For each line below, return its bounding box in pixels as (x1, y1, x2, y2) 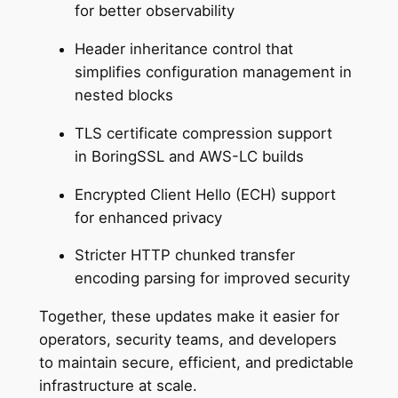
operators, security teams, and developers (38, 330, 337, 349)
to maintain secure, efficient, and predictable (38, 354, 354, 372)
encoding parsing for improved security (74, 269, 354, 288)
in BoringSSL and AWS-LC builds (74, 147, 308, 165)
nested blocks (74, 86, 178, 105)
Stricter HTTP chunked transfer (74, 246, 295, 265)
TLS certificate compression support (74, 123, 332, 142)
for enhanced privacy (74, 208, 227, 227)
